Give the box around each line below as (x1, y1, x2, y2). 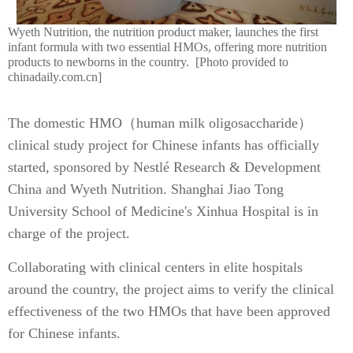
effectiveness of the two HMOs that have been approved (8, 303, 330, 319)
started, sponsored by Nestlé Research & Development (8, 159, 321, 175)
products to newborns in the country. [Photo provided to (8, 55, 288, 69)
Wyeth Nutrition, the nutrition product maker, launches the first (8, 25, 318, 39)
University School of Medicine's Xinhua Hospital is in (8, 203, 318, 219)
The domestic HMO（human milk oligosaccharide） (8, 115, 312, 131)
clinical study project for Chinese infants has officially (8, 137, 319, 153)
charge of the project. (8, 225, 130, 241)
